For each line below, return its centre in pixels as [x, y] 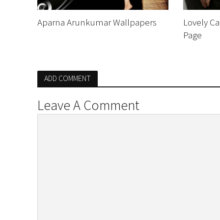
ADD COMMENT [67, 78]
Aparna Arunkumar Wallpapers [97, 22]
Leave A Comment [88, 105]
